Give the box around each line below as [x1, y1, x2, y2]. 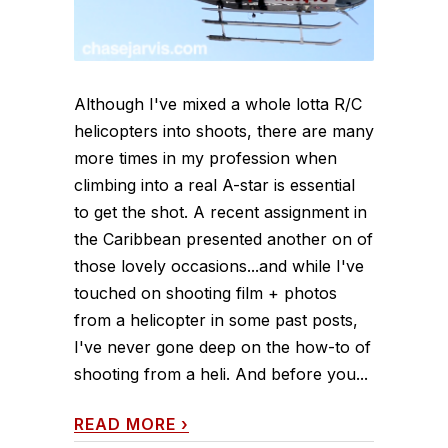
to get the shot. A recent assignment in [74, 201, 367, 222]
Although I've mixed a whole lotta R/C [74, 93, 362, 114]
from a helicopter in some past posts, [74, 309, 358, 330]
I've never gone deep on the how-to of [74, 336, 371, 357]
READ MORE [74, 413, 176, 434]
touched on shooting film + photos [74, 282, 337, 303]
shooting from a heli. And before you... [74, 363, 368, 384]
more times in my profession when [74, 147, 337, 168]
